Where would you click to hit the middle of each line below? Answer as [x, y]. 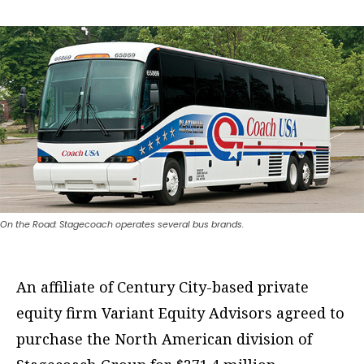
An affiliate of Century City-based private [162, 286]
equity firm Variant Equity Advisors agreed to [180, 312]
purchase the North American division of [164, 338]
